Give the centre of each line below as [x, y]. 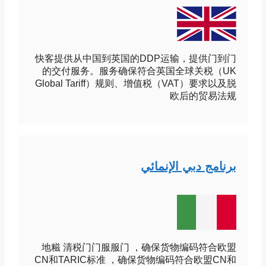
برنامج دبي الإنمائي [199, 167]
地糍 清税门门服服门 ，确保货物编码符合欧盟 [149, 248]
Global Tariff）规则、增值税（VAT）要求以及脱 [146, 84]
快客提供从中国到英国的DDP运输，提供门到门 [146, 59]
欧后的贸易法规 [213, 96]
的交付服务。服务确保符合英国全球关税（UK [149, 71]
